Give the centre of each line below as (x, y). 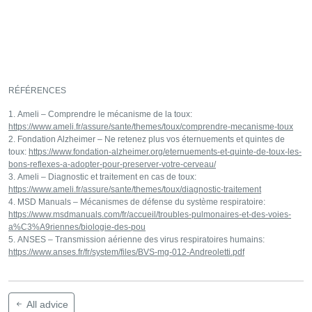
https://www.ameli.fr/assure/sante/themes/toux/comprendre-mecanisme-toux (151, 127)
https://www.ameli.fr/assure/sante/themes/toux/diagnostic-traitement (135, 190)
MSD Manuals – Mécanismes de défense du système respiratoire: (141, 202)
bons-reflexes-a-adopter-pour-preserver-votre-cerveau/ (112, 165)
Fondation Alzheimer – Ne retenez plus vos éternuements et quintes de (151, 140)
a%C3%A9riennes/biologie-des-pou (77, 227)
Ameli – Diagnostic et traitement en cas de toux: (107, 177)
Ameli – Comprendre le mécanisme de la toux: (105, 115)
